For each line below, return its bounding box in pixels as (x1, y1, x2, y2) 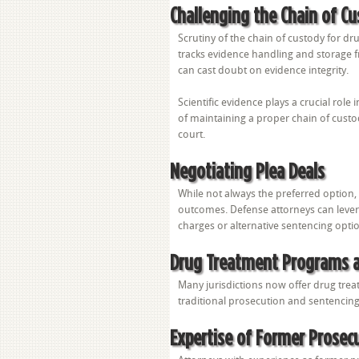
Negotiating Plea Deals (170, 159, 325, 182)
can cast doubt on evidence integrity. (178, 64, 349, 76)
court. (178, 128, 205, 140)
